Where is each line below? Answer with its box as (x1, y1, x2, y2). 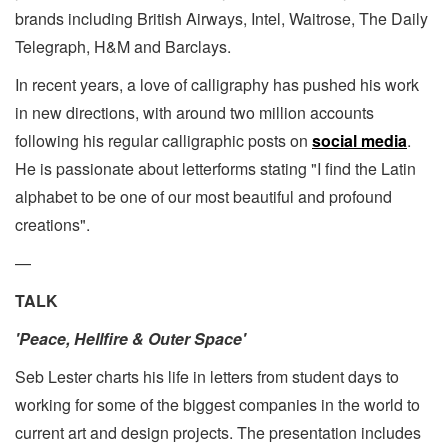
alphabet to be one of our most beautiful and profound (15, 185, 392, 208)
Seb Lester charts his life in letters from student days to (15, 365, 399, 388)
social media (312, 129, 407, 152)
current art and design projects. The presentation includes (15, 421, 421, 444)
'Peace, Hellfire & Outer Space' (15, 327, 246, 350)
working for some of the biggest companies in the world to (15, 393, 420, 416)
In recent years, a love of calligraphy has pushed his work (15, 73, 419, 96)
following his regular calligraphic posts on (15, 129, 312, 152)
